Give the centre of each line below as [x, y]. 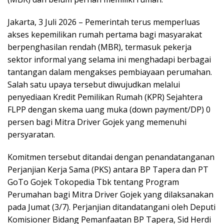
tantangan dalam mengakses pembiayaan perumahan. [110, 72]
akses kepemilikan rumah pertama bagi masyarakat [105, 34]
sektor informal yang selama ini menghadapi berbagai [109, 59]
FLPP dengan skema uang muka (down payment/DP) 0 [109, 109]
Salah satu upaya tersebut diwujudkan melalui [94, 84]
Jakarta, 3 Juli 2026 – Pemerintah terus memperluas [104, 22]
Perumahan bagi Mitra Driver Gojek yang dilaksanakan [110, 194]
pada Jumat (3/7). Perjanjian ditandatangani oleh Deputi [111, 207]
